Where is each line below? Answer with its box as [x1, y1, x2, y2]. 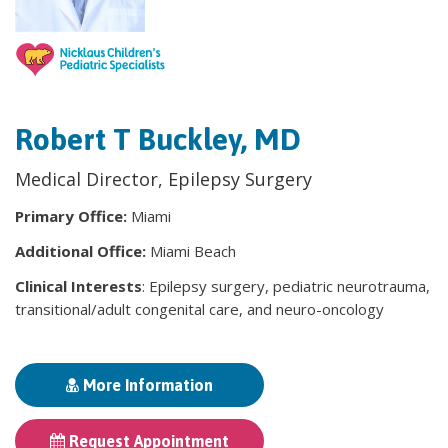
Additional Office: [15, 241, 150, 262]
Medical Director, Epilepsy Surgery [15, 167, 312, 192]
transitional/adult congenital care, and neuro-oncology [15, 299, 384, 320]
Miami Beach [150, 241, 236, 262]
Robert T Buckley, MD [15, 122, 301, 157]
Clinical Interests [15, 276, 142, 297]
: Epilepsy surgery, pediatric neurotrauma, [142, 276, 430, 297]
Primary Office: [15, 206, 131, 227]
